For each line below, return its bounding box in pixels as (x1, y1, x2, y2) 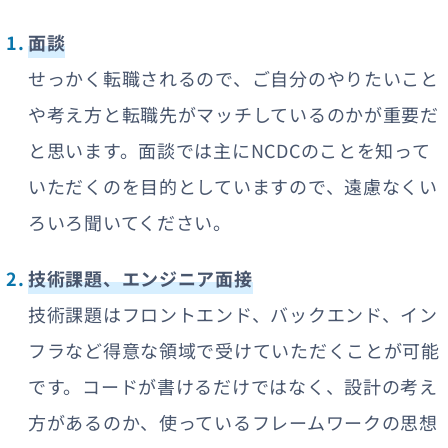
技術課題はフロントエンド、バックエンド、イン (28, 300, 438, 327)
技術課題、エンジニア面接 (28, 264, 253, 291)
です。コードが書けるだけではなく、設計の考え (28, 372, 438, 399)
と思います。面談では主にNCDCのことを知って (28, 136, 431, 163)
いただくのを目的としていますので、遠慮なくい (28, 172, 438, 199)
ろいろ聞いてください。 (28, 208, 232, 235)
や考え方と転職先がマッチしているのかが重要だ (28, 100, 439, 127)
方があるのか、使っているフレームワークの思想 (28, 408, 438, 435)
